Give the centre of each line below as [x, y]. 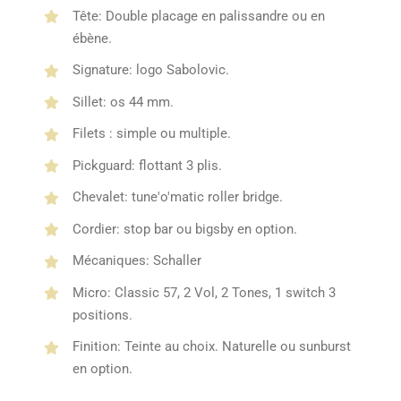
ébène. [92, 38]
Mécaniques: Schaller [137, 261]
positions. [102, 315]
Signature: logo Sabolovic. [150, 70]
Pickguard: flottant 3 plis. [147, 165]
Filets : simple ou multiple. [151, 134]
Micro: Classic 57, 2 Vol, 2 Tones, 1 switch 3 [204, 292]
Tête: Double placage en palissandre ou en [198, 16]
